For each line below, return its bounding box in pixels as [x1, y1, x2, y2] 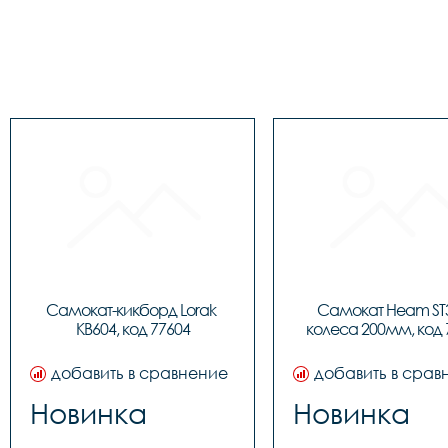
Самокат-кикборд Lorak [46, 300, 216, 320]
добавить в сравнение [51, 363, 228, 383]
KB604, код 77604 [75, 319, 190, 339]
